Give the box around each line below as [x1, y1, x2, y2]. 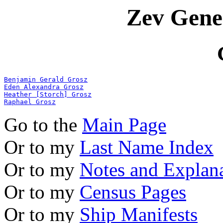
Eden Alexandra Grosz [4, 83, 84, 91]
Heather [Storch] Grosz [4, 91, 92, 99]
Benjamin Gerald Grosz [4, 76, 88, 84]
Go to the [4, 114, 82, 136]
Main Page [82, 114, 166, 136]
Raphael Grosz [4, 98, 56, 106]
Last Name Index [80, 136, 214, 158]
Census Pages [80, 181, 186, 203]
